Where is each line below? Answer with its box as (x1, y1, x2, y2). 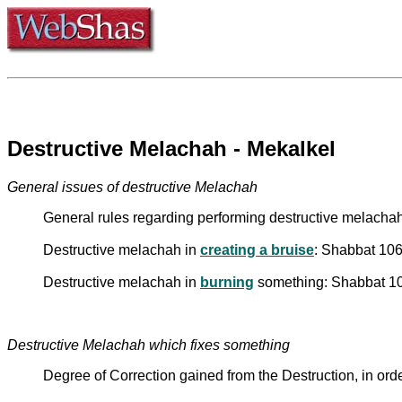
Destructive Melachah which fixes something (7, 336, 290, 353)
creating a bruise (200, 241, 314, 258)
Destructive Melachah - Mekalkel (7, 135, 336, 161)
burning (200, 274, 254, 290)
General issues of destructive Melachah (7, 179, 258, 195)
